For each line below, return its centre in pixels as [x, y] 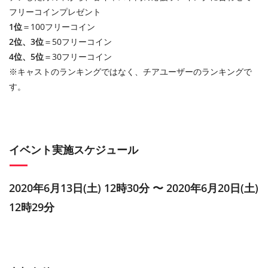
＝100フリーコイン [59, 27]
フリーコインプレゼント [55, 12]
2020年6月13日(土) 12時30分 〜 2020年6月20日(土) [134, 188]
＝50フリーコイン [78, 42]
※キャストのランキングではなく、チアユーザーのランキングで [130, 72]
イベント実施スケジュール [74, 150]
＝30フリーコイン [78, 57]
